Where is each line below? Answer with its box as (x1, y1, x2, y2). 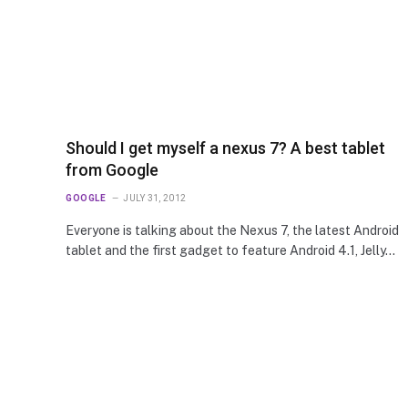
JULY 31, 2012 (123, 193, 187, 204)
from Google (66, 160, 158, 180)
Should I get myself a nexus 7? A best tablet (66, 138, 385, 158)
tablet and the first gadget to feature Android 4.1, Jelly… (66, 243, 395, 259)
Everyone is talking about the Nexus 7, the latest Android (66, 223, 399, 239)
